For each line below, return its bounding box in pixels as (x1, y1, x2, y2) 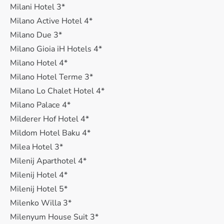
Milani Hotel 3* (10, 1, 65, 12)
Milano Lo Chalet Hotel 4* (10, 85, 104, 96)
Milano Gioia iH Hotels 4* (10, 43, 102, 54)
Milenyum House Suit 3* (10, 211, 98, 222)
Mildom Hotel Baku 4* (10, 127, 90, 138)
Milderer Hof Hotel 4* (10, 113, 89, 124)
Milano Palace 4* (10, 99, 70, 110)
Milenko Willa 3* (10, 197, 71, 208)
